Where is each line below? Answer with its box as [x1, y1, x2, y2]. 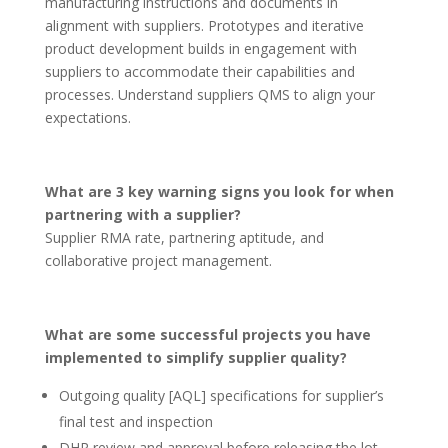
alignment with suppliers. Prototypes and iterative [44, 16, 364, 35]
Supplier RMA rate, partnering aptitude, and [44, 228, 324, 247]
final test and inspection [58, 412, 213, 431]
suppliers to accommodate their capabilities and [44, 62, 355, 81]
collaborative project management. [44, 251, 272, 270]
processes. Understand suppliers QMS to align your [44, 85, 375, 104]
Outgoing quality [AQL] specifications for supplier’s [58, 386, 384, 405]
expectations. [44, 108, 131, 127]
